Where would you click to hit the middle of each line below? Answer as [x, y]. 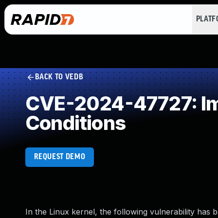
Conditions [75, 123]
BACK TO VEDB [59, 77]
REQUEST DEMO [60, 157]
